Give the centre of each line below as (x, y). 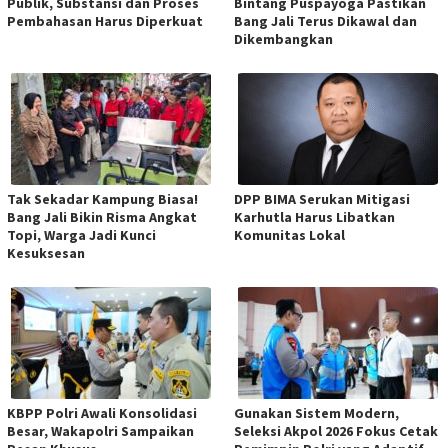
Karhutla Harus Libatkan (314, 216)
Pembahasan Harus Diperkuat (105, 20)
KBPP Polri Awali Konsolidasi (102, 412)
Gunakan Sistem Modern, (316, 412)
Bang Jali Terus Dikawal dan (325, 20)
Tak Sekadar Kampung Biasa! (102, 198)
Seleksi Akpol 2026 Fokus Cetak (336, 430)
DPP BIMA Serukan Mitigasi (322, 198)
